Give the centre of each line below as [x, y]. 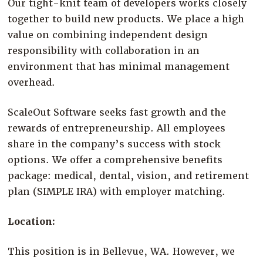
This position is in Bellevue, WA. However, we [122, 251]
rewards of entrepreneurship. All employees [117, 128]
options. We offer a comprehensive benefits [115, 160]
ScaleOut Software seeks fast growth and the [117, 112]
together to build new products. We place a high [126, 19]
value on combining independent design [108, 35]
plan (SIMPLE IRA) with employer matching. [117, 191]
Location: [32, 221]
